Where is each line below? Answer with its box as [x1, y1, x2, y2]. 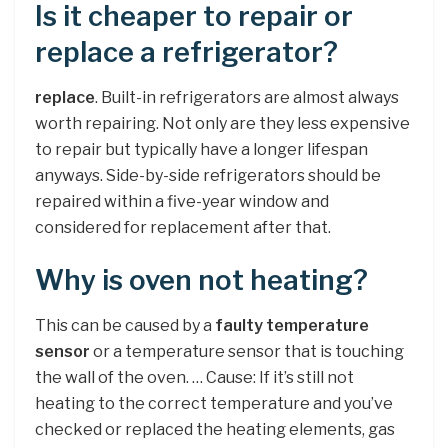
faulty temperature [215, 315, 369, 335]
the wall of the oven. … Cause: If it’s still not [35, 367, 354, 387]
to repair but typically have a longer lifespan [35, 139, 368, 159]
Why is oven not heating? [35, 264, 368, 298]
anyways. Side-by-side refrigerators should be [35, 165, 381, 185]
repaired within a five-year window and [35, 191, 329, 211]
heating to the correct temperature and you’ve [35, 393, 393, 413]
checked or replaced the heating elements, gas [35, 419, 395, 439]
